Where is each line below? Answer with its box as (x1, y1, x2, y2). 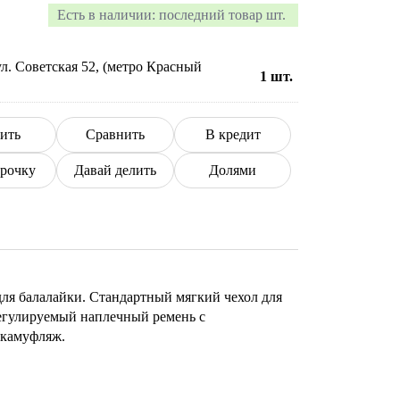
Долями (209, 162, 257, 178)
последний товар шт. (159, 7, 286, 22)
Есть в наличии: (57, 7, 155, 22)
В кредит (204, 127, 261, 142)
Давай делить (74, 162, 157, 178)
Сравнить (86, 127, 146, 142)
